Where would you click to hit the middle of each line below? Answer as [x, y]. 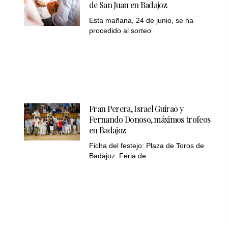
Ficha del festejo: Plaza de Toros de [147, 146]
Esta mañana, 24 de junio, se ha [141, 20]
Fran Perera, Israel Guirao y [136, 109]
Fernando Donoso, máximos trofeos [150, 120]
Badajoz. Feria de [118, 156]
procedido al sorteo [120, 30]
